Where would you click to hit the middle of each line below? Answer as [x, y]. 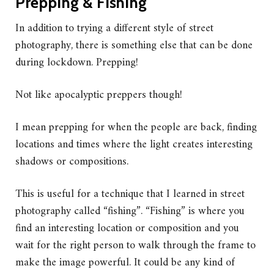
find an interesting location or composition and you [127, 228]
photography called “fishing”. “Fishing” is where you [130, 211]
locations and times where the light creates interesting [134, 144]
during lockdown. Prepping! [78, 62]
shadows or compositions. [73, 161]
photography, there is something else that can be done [134, 45]
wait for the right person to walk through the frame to [135, 245]
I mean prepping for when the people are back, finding [136, 127]
